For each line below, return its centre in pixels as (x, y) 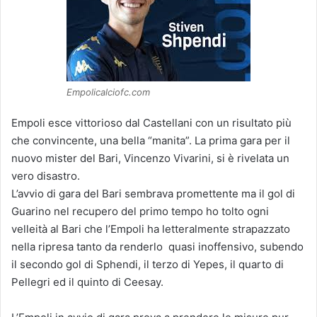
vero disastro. (46, 175)
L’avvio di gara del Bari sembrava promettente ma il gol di (153, 193)
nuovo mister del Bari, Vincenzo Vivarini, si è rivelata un (150, 158)
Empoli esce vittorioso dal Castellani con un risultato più (151, 122)
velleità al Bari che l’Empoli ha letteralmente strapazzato (151, 229)
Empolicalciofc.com (108, 92)
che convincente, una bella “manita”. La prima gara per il (151, 140)
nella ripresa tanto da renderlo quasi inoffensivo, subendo (157, 246)
